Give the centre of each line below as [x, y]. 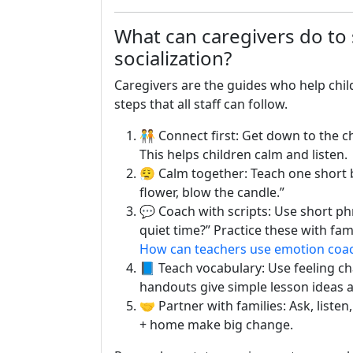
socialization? [173, 58]
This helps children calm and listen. [243, 154]
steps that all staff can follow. [201, 104]
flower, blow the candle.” [212, 192]
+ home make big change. [216, 325]
